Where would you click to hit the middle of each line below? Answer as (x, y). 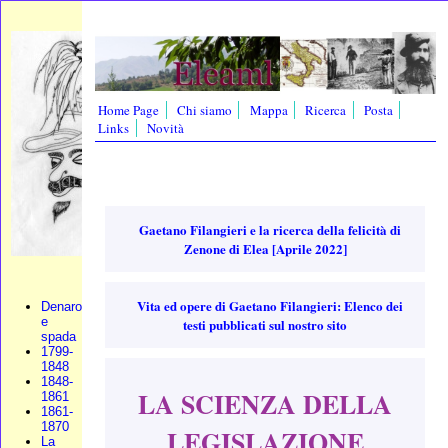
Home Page (129, 110)
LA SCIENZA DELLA (265, 404)
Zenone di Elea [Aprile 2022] (265, 248)
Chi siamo (205, 110)
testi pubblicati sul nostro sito (265, 324)
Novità (166, 128)
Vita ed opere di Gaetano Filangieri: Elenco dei (270, 305)
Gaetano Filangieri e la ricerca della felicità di (270, 229)
